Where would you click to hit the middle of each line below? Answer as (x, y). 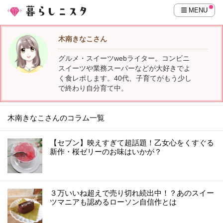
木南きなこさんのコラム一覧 (56, 117)
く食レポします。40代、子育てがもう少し (125, 78)
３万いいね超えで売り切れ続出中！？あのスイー (132, 193)
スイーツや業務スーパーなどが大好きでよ (125, 68)
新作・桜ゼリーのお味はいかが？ (106, 151)
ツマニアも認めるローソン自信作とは (113, 202)
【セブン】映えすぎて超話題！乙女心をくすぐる (132, 142)
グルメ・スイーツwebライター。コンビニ (124, 58)
